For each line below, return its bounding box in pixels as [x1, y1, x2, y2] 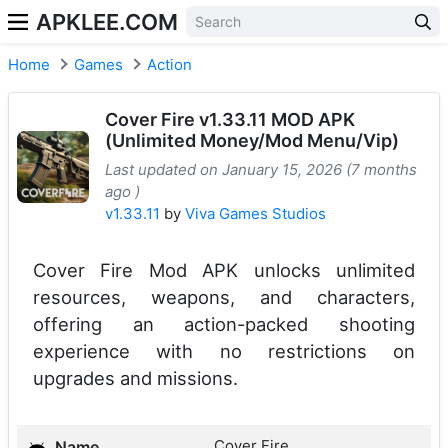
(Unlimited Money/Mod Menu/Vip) [105, 130, 399, 151]
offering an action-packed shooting [33, 313, 415, 335]
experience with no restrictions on [33, 340, 415, 362]
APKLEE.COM [36, 8, 178, 35]
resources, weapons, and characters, [33, 286, 415, 308]
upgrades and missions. [33, 367, 238, 389]
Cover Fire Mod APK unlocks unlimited [33, 259, 415, 281]
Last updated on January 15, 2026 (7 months [105, 160, 417, 179]
